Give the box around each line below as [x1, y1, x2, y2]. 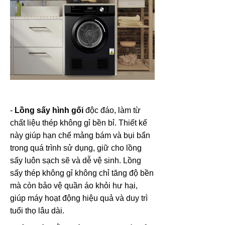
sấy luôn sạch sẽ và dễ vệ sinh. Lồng [10, 156, 141, 165]
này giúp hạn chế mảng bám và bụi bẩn [10, 131, 150, 140]
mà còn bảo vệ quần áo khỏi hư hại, [10, 181, 138, 190]
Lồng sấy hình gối [15, 105, 83, 115]
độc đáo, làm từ [83, 105, 141, 115]
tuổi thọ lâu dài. [10, 206, 64, 215]
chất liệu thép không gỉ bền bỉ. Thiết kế [10, 118, 147, 127]
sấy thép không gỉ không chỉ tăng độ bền [10, 168, 154, 177]
